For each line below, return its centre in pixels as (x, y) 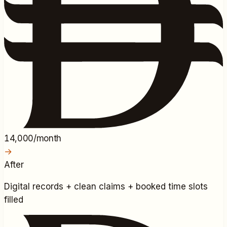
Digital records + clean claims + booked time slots (106, 187)
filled (14, 200)
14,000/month (33, 139)
